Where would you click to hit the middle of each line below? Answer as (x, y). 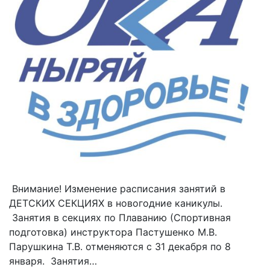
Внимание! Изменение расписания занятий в (117, 189)
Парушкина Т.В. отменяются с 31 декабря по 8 (120, 247)
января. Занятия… (53, 261)
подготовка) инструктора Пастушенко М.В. (113, 232)
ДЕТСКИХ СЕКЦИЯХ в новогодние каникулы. (116, 203)
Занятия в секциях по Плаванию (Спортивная (120, 218)
